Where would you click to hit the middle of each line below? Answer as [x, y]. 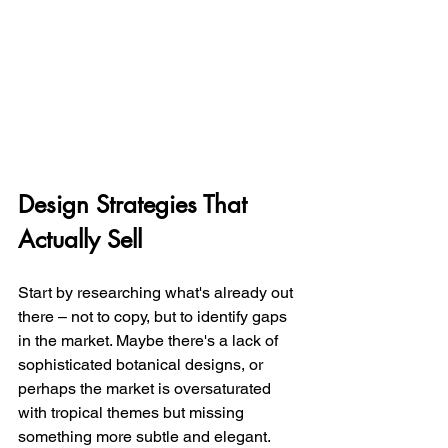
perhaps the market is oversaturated [146, 389]
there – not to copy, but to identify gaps [154, 317]
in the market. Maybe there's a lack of [150, 341]
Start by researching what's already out [157, 293]
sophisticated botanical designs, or [142, 365]
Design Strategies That [136, 205]
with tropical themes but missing [133, 413]
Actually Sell [80, 240]
